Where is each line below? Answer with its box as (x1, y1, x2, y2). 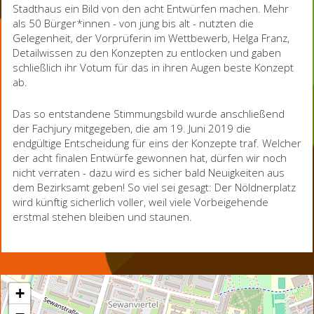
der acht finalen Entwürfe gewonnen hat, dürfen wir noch (13, 150, 287, 165)
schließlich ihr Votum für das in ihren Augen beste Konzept (13, 60, 294, 74)
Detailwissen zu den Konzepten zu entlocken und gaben (13, 45, 281, 60)
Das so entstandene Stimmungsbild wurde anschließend (13, 106, 285, 121)
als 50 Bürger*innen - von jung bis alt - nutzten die (13, 15, 254, 30)
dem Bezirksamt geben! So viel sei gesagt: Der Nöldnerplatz (13, 179, 296, 194)
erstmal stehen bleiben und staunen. (13, 209, 192, 224)
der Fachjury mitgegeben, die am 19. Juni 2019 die (13, 121, 251, 135)
